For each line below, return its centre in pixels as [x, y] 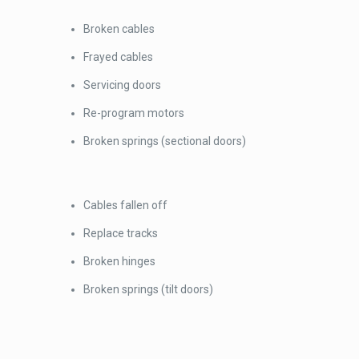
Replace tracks [121, 233]
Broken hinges [120, 261]
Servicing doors [123, 85]
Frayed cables [119, 57]
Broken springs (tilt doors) [149, 289]
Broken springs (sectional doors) [165, 141]
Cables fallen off [126, 205]
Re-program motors [134, 113]
